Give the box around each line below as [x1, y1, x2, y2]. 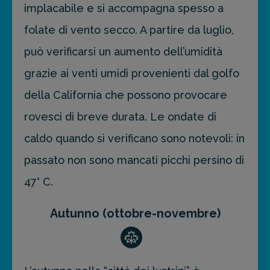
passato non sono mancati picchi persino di [24, 154, 244, 167]
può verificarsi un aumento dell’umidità [24, 45, 222, 58]
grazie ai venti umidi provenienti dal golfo [24, 67, 239, 80]
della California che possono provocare [24, 89, 227, 102]
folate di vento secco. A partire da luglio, [24, 24, 234, 37]
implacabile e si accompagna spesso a [24, 2, 224, 15]
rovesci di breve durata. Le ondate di [24, 110, 216, 124]
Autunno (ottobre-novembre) [49, 206, 221, 221]
